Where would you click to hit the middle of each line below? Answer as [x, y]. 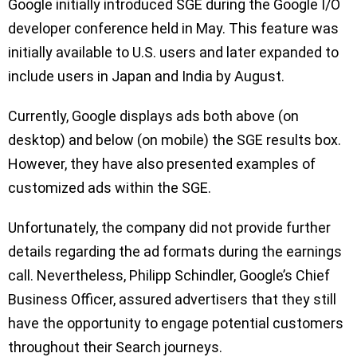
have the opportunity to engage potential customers [176, 324]
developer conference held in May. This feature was [173, 29]
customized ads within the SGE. [111, 188]
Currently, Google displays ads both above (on [153, 116]
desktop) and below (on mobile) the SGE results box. [175, 140]
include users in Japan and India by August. [146, 76]
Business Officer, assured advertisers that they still [172, 300]
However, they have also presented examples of [162, 164]
